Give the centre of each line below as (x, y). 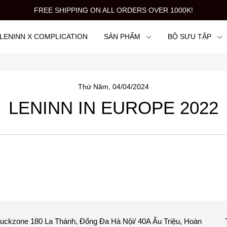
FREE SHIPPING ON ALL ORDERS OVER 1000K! (113, 10)
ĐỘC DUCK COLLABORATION (56, 68)
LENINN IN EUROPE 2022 (113, 108)
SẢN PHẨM (122, 36)
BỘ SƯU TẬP (189, 36)
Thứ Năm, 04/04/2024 (113, 87)
